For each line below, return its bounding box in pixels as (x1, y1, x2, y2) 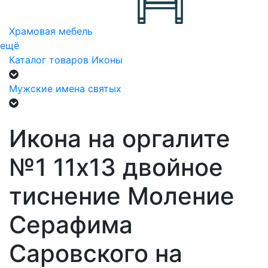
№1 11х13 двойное (9, 153, 223, 182)
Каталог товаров (9, 54, 89, 66)
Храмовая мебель (9, 25, 93, 37)
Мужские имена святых (9, 83, 121, 95)
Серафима (9, 210, 133, 239)
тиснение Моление (9, 181, 234, 211)
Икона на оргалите (9, 124, 230, 153)
